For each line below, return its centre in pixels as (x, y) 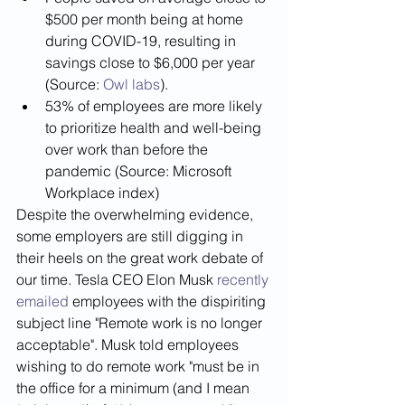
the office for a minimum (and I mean (135, 388)
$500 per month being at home (146, 19)
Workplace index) (102, 193)
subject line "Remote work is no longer (141, 323)
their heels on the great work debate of (141, 258)
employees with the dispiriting (169, 301)
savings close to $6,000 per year (152, 63)
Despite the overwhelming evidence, (137, 215)
